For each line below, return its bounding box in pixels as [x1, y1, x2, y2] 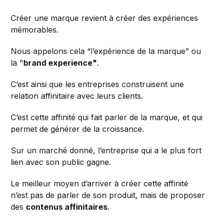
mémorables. [11, 24, 59, 35]
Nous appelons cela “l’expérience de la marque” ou [11, 46, 201, 56]
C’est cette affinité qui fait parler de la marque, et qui [11, 112, 203, 122]
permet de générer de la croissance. [11, 124, 145, 134]
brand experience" [23, 57, 97, 68]
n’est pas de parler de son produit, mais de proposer [11, 190, 205, 200]
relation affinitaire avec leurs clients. [11, 91, 144, 101]
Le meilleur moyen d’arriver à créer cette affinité [11, 178, 189, 188]
